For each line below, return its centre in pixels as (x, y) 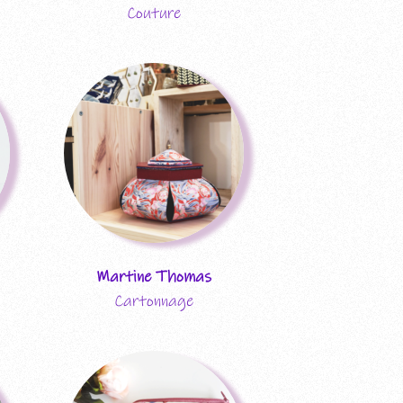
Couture (154, 13)
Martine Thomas (154, 277)
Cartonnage (154, 301)
